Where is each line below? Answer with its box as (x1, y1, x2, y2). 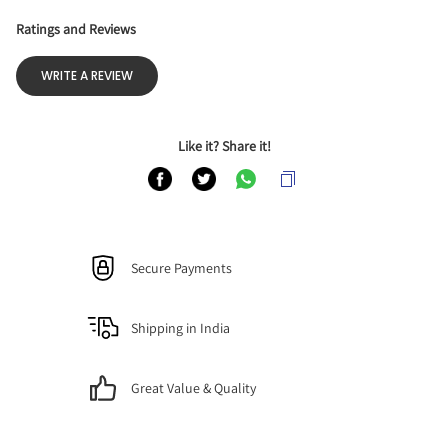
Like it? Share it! (177, 137, 271, 155)
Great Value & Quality (131, 378, 257, 397)
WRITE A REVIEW (41, 67, 133, 84)
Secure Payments (131, 258, 233, 277)
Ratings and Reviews (16, 20, 136, 38)
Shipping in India (131, 318, 231, 337)
